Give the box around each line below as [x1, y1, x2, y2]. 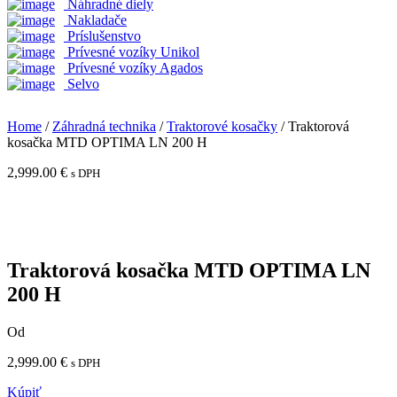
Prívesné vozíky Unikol [67, 44, 199, 60]
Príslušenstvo [67, 28, 141, 44]
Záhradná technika [52, 119, 156, 135]
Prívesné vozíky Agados [67, 60, 203, 76]
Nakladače [67, 12, 127, 28]
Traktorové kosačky [167, 119, 277, 135]
